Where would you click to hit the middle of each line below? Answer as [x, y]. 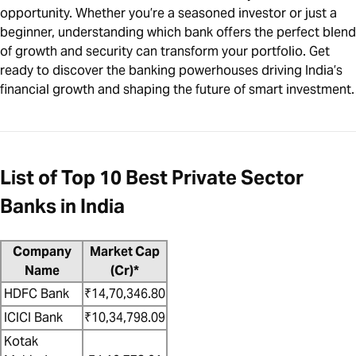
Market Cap [125, 252]
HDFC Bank [36, 294]
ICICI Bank [33, 318]
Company [42, 252]
